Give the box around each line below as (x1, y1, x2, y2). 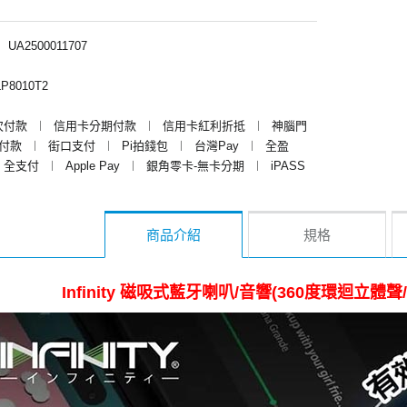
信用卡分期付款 (54, 118, 136, 133)
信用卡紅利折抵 (163, 118, 245, 133)
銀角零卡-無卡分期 (146, 158, 244, 173)
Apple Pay (65, 158, 120, 173)
